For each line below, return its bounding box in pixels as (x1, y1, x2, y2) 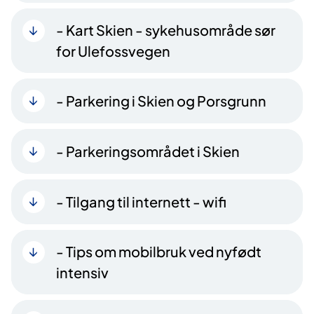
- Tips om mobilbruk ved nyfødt (56, 242, 261, 260)
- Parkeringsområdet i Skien (56, 142, 240, 160)
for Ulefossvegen (56, 41, 170, 60)
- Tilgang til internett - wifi (56, 192, 226, 210)
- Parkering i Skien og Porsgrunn (56, 91, 266, 109)
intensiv (56, 263, 109, 281)
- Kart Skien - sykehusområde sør (56, 20, 275, 39)
